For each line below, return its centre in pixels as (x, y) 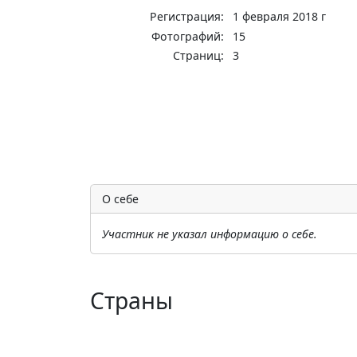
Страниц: (199, 56)
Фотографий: (188, 36)
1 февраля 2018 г (279, 17)
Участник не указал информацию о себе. (209, 233)
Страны (131, 300)
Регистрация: (187, 17)
